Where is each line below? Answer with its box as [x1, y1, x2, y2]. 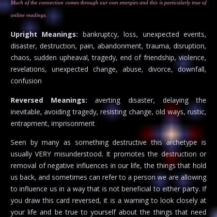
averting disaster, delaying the [87, 95, 207, 105]
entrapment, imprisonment [11, 118, 95, 128]
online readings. [11, 12, 47, 18]
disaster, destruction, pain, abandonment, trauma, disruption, [11, 41, 206, 51]
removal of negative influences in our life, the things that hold [11, 160, 206, 170]
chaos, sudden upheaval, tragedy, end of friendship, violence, [11, 53, 206, 62]
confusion [11, 76, 42, 86]
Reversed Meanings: [11, 95, 88, 105]
